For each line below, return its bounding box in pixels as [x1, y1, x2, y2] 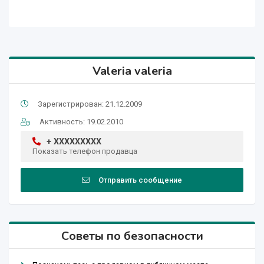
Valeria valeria [92, 63, 172, 80]
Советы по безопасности [61, 228, 203, 245]
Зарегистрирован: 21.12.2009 [38, 100, 142, 109]
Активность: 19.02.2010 [39, 117, 123, 127]
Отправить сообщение [98, 176, 182, 185]
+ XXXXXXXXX [47, 137, 101, 147]
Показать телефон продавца [32, 147, 137, 156]
